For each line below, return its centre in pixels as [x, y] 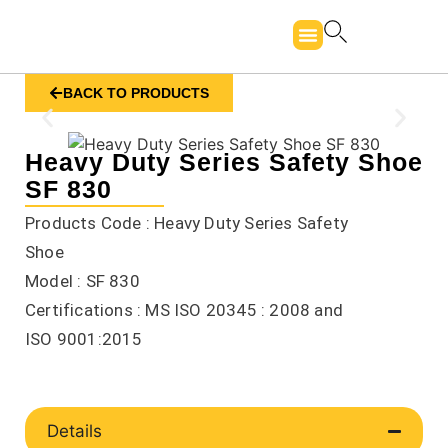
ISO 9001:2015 [84, 339]
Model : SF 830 [82, 281]
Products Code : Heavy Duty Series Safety [187, 223]
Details [74, 431]
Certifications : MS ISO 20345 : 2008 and [184, 310]
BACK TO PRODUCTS [136, 93]
